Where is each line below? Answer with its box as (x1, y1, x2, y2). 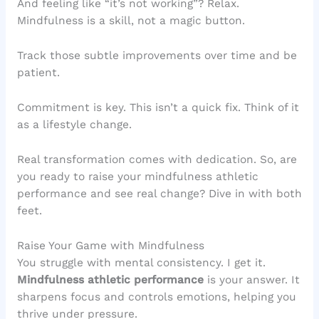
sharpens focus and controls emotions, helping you (16, 290, 296, 303)
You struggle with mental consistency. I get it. (16, 256, 266, 269)
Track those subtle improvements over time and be (16, 49, 297, 63)
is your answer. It (203, 273, 300, 286)
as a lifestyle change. (16, 118, 132, 132)
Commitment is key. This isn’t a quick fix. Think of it (16, 101, 299, 115)
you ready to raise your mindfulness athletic (16, 169, 258, 183)
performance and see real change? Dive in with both (16, 187, 302, 200)
